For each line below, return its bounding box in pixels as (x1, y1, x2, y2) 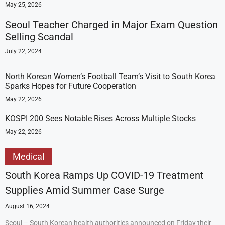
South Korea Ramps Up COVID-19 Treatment (5, 169, 204, 181)
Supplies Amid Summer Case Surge (5, 184, 164, 196)
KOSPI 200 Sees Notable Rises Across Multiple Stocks (5, 114, 196, 123)
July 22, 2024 (5, 48, 42, 55)
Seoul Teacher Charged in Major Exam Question (5, 19, 218, 31)
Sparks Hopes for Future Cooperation (5, 81, 136, 91)
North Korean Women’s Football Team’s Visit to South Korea (5, 72, 215, 81)
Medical (13, 151, 44, 162)
